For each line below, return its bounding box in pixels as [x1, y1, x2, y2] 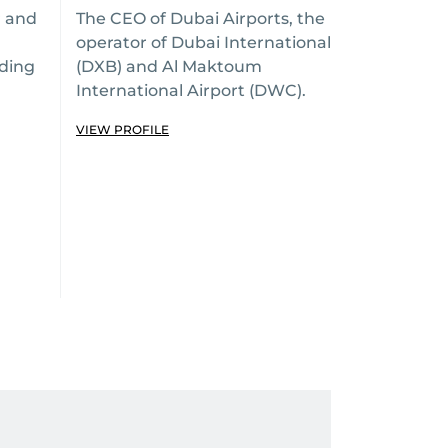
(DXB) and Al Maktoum [76, 57, 262, 76]
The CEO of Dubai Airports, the [76, 9, 325, 28]
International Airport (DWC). [76, 81, 306, 100]
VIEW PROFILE [76, 122, 169, 137]
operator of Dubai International [76, 33, 331, 52]
